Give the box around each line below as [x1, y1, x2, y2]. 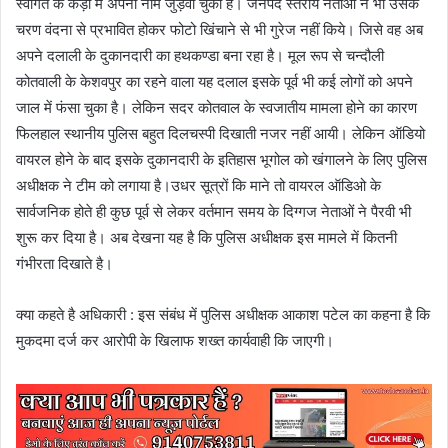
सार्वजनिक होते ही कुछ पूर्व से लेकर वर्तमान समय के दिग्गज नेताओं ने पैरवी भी [16, 201, 411, 221]
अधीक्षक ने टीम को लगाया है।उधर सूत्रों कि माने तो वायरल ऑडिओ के [16, 175, 381, 195]
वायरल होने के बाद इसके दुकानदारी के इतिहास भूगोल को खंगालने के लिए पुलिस [16, 149, 427, 169]
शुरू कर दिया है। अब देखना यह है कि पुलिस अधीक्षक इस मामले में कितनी [16, 227, 397, 247]
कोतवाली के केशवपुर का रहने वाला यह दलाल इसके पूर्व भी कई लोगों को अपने [16, 71, 413, 91]
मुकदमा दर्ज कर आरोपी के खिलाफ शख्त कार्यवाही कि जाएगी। [16, 330, 334, 350]
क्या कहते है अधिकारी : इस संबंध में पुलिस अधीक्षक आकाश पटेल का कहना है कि [16, 304, 430, 324]
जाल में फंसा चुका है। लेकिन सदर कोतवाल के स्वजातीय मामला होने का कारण [16, 97, 417, 117]
